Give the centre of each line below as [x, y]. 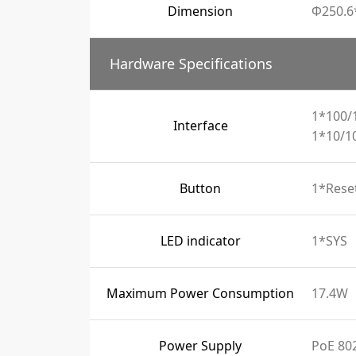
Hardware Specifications [191, 64]
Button [200, 188]
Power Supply [200, 346]
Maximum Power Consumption [200, 293]
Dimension [200, 11]
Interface [200, 126]
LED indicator [200, 241]
